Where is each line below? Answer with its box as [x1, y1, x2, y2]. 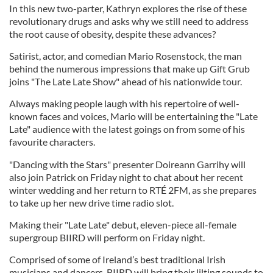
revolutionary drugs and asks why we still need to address [9, 15, 249, 27]
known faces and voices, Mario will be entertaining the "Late [9, 110, 258, 122]
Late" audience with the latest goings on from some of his [9, 122, 245, 135]
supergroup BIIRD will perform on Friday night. [9, 231, 205, 243]
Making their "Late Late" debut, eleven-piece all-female [9, 218, 236, 230]
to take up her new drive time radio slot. [9, 196, 174, 208]
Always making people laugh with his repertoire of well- [9, 97, 239, 109]
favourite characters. [9, 135, 95, 147]
